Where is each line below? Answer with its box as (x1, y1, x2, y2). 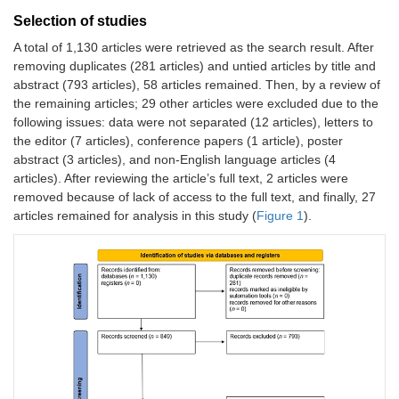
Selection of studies (13, 13, 147, 29)
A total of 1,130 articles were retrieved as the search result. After (13, 40, 374, 55)
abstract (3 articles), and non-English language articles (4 (13, 152, 336, 167)
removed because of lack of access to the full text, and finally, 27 (13, 190, 376, 205)
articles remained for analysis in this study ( (13, 208, 256, 224)
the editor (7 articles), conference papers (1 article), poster (13, 134, 343, 149)
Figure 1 (256, 208, 304, 224)
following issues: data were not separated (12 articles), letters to (13, 115, 373, 130)
